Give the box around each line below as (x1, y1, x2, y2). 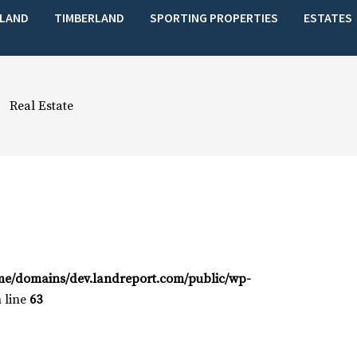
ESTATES (304, 10, 353, 25)
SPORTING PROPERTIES (150, 10, 279, 25)
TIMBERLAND (54, 10, 125, 25)
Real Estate (9, 98, 73, 114)
